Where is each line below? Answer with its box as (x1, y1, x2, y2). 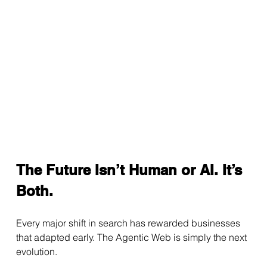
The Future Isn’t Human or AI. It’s (15, 161, 246, 178)
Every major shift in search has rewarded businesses (15, 216, 243, 229)
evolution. (15, 245, 57, 257)
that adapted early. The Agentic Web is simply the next (15, 231, 249, 243)
